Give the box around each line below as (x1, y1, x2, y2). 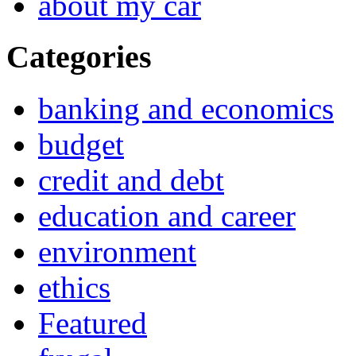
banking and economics (38, 91, 334, 126)
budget (38, 126, 124, 161)
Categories (6, 39, 152, 75)
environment (38, 234, 196, 269)
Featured (38, 305, 147, 340)
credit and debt (38, 162, 224, 197)
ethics (38, 269, 110, 304)
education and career (38, 198, 296, 233)
